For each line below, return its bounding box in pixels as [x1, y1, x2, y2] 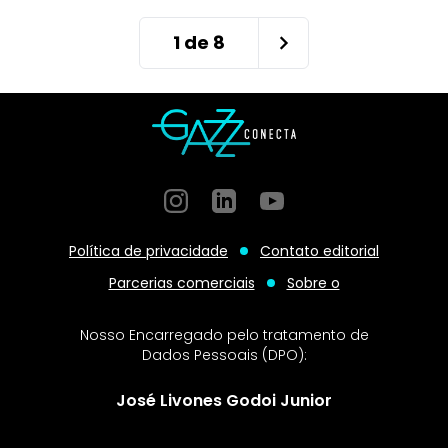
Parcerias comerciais [108, 273, 255, 293]
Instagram [163, 188, 245, 211]
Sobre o [286, 273, 340, 293]
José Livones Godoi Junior [116, 389, 332, 412]
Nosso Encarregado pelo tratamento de [79, 325, 369, 345]
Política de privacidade [69, 241, 228, 261]
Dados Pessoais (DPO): [141, 345, 307, 365]
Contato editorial [260, 241, 379, 261]
